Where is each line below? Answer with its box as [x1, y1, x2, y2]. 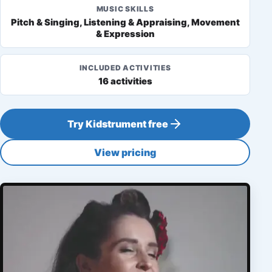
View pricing [94, 146, 157, 158]
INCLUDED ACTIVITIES [79, 63, 171, 72]
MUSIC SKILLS [96, 4, 154, 13]
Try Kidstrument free [67, 117, 169, 130]
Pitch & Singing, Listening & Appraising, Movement [10, 17, 240, 28]
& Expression [95, 29, 155, 39]
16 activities [98, 76, 152, 87]
